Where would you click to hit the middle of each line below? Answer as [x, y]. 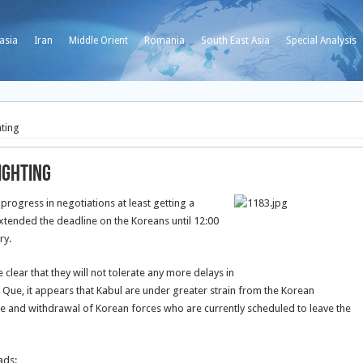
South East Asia [235, 41]
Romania [164, 41]
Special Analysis [321, 41]
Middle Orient [98, 41]
